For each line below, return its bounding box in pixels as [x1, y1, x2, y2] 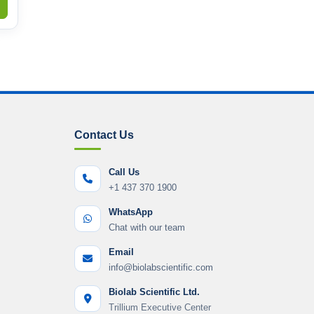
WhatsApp [109, 206, 153, 217]
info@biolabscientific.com [109, 261, 214, 273]
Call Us [109, 166, 140, 177]
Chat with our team [109, 221, 186, 233]
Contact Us [74, 128, 135, 141]
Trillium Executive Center [109, 301, 212, 313]
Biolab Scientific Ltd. [109, 286, 200, 297]
